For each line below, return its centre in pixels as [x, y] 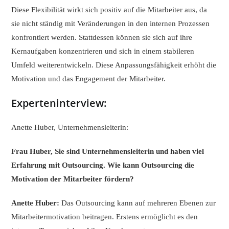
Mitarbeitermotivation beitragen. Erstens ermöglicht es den [105, 217]
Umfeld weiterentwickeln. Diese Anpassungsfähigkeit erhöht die [114, 65]
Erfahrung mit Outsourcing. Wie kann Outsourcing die [103, 165]
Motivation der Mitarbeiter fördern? [73, 179]
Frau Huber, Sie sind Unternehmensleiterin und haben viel [108, 152]
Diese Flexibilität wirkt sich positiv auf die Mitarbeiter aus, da [109, 10]
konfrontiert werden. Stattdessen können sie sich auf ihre [102, 38]
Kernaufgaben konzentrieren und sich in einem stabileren [103, 51]
